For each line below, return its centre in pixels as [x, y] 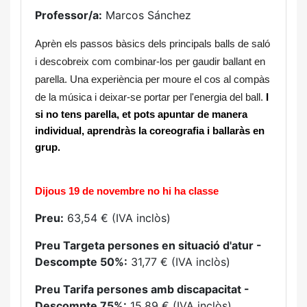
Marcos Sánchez [147, 15]
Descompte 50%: [81, 262]
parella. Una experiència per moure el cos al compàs [152, 79]
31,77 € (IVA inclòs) [179, 262]
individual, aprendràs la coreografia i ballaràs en [150, 131]
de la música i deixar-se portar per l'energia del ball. [150, 97]
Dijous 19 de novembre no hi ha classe [127, 191]
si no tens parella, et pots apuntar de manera [141, 114]
